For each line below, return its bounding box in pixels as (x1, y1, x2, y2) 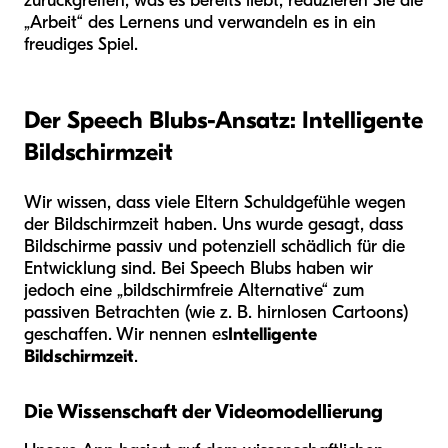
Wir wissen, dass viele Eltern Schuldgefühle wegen (24, 191, 406, 213)
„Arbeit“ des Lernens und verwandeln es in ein (24, 11, 376, 33)
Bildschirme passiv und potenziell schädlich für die (24, 235, 405, 257)
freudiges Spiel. (24, 33, 138, 55)
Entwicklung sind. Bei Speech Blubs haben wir (24, 257, 373, 279)
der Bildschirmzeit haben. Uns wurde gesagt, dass (24, 213, 403, 235)
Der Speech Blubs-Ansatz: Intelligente (24, 105, 423, 134)
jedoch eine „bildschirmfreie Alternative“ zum (24, 279, 364, 301)
